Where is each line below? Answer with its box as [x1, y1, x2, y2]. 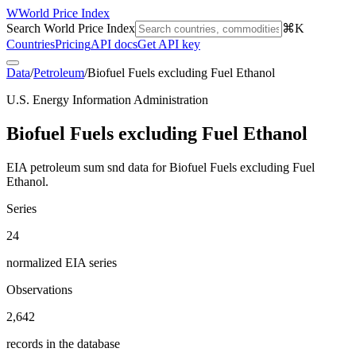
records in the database [6, 336, 120, 350]
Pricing [55, 37, 91, 51]
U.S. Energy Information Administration [6, 93, 208, 106]
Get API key [137, 37, 200, 51]
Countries [6, 37, 55, 51]
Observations [6, 282, 72, 296]
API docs [91, 37, 137, 51]
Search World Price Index [6, 21, 135, 35]
